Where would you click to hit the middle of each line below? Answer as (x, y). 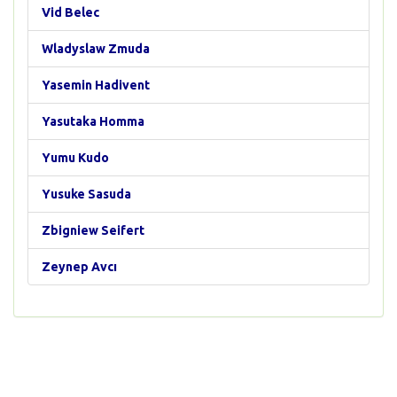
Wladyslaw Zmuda (96, 49)
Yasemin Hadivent (96, 85)
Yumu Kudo (75, 158)
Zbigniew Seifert (93, 230)
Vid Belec (70, 12)
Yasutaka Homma (93, 121)
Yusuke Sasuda (86, 194)
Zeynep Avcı (79, 267)
